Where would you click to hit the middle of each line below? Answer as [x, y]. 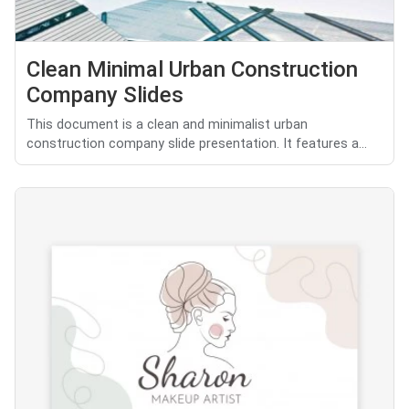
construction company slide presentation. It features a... [197, 144]
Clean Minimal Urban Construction [192, 70]
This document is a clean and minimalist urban [167, 125]
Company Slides [105, 95]
